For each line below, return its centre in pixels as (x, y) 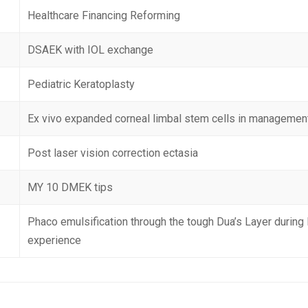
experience (55, 240)
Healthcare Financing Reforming (104, 15)
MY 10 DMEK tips (70, 187)
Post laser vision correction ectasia (113, 153)
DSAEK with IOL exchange (91, 50)
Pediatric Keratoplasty (81, 84)
